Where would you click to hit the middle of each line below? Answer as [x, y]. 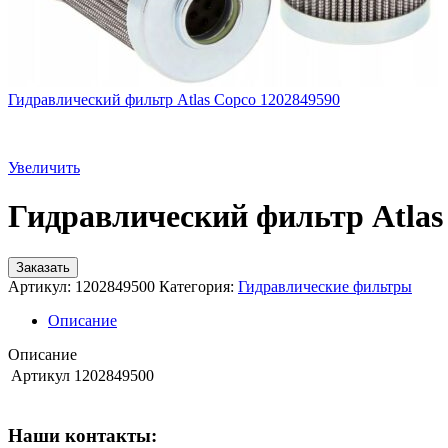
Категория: [196, 286]
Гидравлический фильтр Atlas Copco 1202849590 [174, 99]
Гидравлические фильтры [325, 286]
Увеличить [44, 167]
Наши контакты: [82, 435]
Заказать [43, 267]
